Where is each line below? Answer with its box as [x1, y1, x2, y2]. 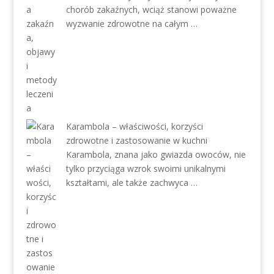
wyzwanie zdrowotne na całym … [65, 17, 198, 29]
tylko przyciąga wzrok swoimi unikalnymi [65, 162, 226, 174]
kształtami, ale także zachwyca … [65, 176, 198, 188]
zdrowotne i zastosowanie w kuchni [65, 134, 207, 146]
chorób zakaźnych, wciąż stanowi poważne [65, 3, 237, 15]
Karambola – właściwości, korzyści [65, 120, 203, 132]
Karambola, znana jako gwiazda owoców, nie [65, 148, 246, 160]
